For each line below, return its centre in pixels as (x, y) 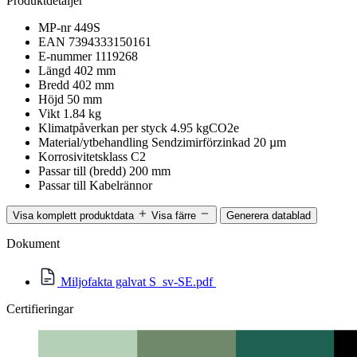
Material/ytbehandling (93, 142)
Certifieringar (40, 308)
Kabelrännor (121, 185)
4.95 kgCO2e (205, 127)
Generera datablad (269, 215)
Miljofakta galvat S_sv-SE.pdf (137, 281)
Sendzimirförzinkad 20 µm (219, 142)
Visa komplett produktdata (73, 215)
